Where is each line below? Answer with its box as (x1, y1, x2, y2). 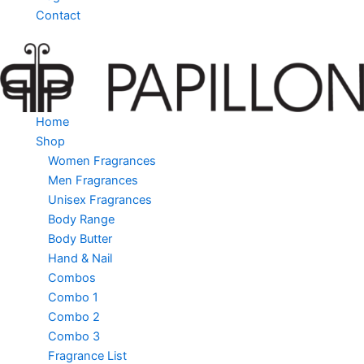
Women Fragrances (47, 153, 156, 168)
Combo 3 (47, 328, 100, 344)
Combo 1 (47, 289, 98, 305)
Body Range (47, 211, 115, 227)
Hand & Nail (47, 250, 112, 266)
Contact (35, 7, 80, 23)
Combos (47, 270, 96, 285)
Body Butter (47, 231, 112, 246)
